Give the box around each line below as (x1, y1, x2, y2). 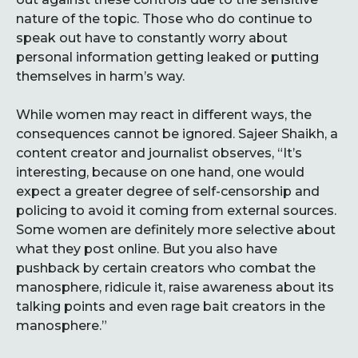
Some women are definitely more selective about (16, 222, 336, 237)
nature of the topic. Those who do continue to (16, 11, 312, 26)
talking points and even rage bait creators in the (16, 299, 325, 314)
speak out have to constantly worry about (16, 30, 288, 46)
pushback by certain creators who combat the (16, 261, 316, 276)
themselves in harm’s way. (16, 69, 185, 84)
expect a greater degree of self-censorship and (16, 184, 320, 199)
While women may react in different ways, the (16, 107, 312, 122)
